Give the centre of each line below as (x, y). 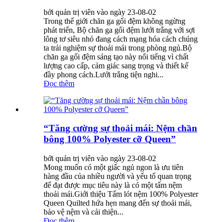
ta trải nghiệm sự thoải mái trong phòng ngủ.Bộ (118, 48)
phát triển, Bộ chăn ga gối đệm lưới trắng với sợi (119, 30)
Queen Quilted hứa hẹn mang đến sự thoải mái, (118, 203)
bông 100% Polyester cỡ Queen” (110, 139)
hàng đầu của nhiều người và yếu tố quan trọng (117, 176)
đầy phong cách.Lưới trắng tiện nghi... (104, 74)
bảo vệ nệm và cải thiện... (83, 212)
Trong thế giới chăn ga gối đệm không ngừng (114, 21)
